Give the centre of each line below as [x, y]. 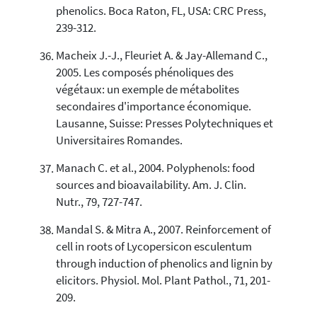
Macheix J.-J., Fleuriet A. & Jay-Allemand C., [161, 56]
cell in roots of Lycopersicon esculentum [154, 247]
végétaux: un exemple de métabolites [147, 90]
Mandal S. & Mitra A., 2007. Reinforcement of [163, 230]
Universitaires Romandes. [119, 141]
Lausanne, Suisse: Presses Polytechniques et [164, 124]
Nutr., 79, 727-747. [99, 202]
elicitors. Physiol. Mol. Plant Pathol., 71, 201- [163, 281]
